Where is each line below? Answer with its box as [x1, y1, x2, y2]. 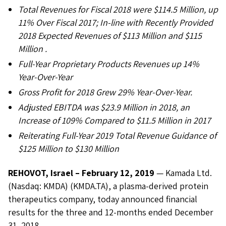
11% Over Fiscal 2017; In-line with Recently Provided [18, 17, 213, 28]
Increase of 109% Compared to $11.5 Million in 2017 [18, 115, 211, 126]
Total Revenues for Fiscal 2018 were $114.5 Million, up [18, 4, 218, 15]
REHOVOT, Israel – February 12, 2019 [8, 167, 154, 179]
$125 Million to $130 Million [18, 143, 119, 154]
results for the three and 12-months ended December [8, 206, 213, 218]
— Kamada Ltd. [154, 167, 212, 179]
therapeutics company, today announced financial [8, 193, 197, 205]
